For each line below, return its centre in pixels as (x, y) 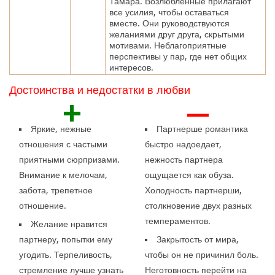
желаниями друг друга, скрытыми (176, 34)
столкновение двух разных (198, 205)
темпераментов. (177, 221)
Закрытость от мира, (197, 239)
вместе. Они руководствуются (169, 23)
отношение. (43, 205)
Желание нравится (69, 224)
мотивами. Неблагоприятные (168, 45)
